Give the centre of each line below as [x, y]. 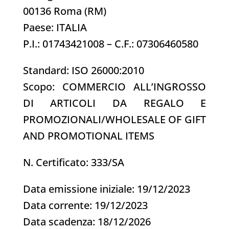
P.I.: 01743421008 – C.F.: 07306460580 [110, 43]
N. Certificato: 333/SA [73, 162]
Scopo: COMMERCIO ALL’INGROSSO [114, 86]
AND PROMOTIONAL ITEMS [88, 135]
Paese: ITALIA [55, 27]
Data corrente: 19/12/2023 [85, 205]
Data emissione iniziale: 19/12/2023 [106, 189]
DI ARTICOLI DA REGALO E [114, 103]
